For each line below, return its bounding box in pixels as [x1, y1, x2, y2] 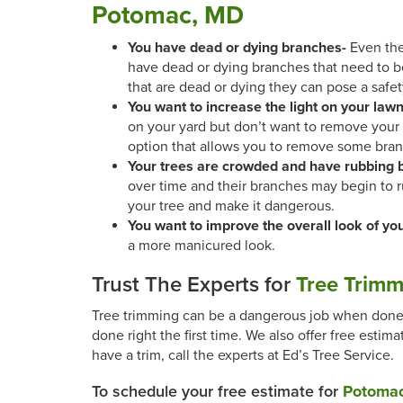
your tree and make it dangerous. [128, 197, 338, 215]
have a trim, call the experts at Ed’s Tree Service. [92, 346, 398, 364]
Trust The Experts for [92, 272, 296, 298]
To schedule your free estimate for [92, 381, 343, 401]
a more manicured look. [128, 237, 279, 255]
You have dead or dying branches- [128, 39, 346, 57]
